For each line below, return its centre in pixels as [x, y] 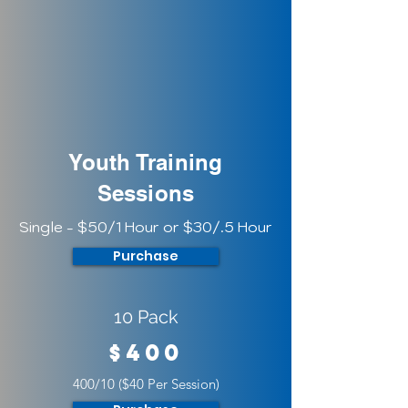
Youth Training [146, 162]
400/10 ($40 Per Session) [146, 384]
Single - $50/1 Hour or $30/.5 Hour [146, 227]
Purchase [146, 256]
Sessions [146, 193]
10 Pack [146, 317]
